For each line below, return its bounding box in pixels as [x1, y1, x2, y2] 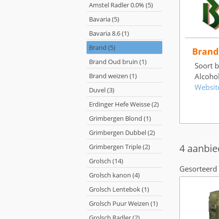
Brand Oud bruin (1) [89, 57, 147, 66]
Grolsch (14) [89, 156, 123, 165]
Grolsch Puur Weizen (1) [89, 199, 158, 208]
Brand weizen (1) [89, 71, 137, 80]
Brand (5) [89, 43, 115, 52]
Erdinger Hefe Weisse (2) [89, 100, 159, 109]
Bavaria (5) [89, 15, 119, 23]
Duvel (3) [89, 86, 114, 94]
